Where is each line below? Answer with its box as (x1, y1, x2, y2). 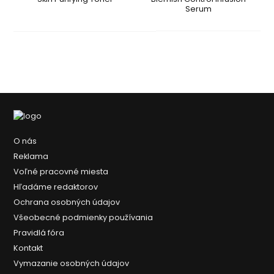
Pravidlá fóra (13, 227, 65, 238)
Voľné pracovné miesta (13, 166, 109, 177)
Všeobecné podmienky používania (13, 212, 154, 223)
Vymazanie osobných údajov (13, 257, 130, 268)
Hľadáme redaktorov (13, 181, 98, 192)
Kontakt (13, 242, 43, 253)
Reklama (13, 150, 49, 161)
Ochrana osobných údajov (13, 196, 120, 207)
